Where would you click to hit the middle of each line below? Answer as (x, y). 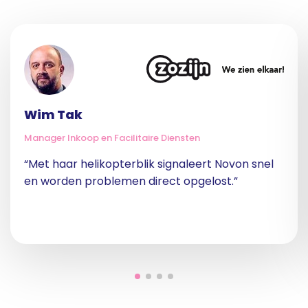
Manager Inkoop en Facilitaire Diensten (112, 138)
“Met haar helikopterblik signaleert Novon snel (149, 164)
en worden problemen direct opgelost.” (131, 181)
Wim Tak (53, 115)
